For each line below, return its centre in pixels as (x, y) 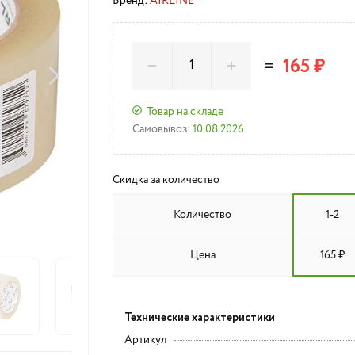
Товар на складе (185, 111)
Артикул (145, 340)
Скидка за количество (166, 180)
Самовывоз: (161, 129)
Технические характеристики (199, 318)
